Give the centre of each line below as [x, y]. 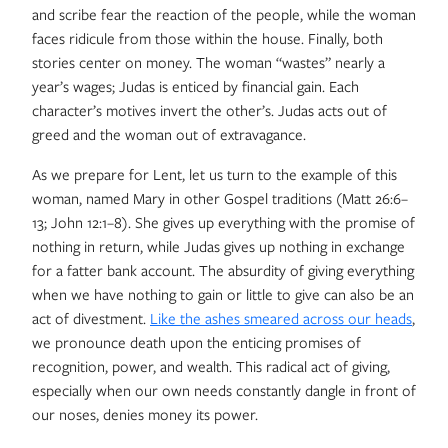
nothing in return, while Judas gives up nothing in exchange [218, 246]
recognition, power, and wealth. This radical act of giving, [211, 366]
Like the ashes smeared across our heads [281, 318]
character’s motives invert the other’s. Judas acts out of [209, 110]
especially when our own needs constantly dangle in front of [224, 390]
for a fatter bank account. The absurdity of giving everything [223, 270]
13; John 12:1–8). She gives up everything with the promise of [223, 222]
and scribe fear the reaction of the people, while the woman [224, 14]
